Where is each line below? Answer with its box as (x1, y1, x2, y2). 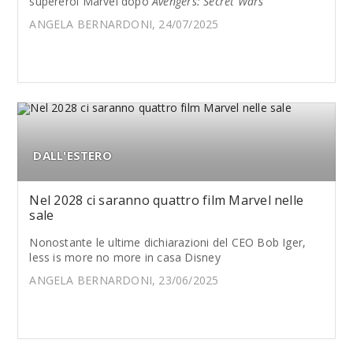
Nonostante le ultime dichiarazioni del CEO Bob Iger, (29, 235, 307, 250)
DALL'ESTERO (33, 147, 112, 163)
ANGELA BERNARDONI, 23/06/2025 (29, 273, 219, 288)
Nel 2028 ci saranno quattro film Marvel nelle (29, 191, 304, 209)
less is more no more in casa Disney (29, 250, 221, 265)
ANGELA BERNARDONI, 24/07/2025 (29, 17, 219, 32)
